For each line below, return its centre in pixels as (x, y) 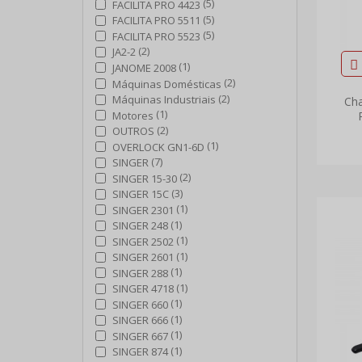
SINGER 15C (141, 194)
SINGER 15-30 (145, 178)
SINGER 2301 (143, 210)
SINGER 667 (140, 336)
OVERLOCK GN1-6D (158, 147)
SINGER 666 (140, 320)
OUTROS (133, 131)
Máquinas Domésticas (167, 84)
